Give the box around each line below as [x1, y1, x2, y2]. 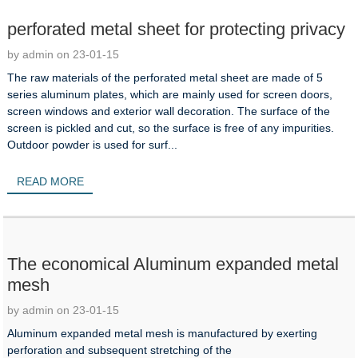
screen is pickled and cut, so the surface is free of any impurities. [7, 121, 335, 135]
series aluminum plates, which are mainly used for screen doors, [7, 88, 333, 101]
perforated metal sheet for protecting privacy [7, 19, 346, 40]
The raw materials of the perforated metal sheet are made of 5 [7, 71, 324, 85]
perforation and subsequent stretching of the [7, 343, 233, 356]
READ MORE [16, 174, 84, 188]
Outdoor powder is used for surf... [7, 138, 178, 152]
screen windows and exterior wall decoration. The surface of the [7, 105, 331, 118]
